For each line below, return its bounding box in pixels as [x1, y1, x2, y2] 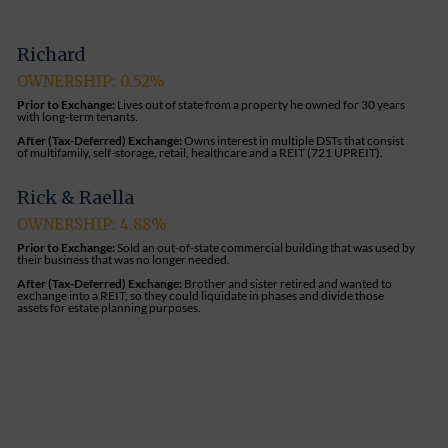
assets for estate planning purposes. [17, 299, 202, 315]
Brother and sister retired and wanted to [184, 275, 393, 291]
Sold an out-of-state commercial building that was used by [117, 239, 416, 255]
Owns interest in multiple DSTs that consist [184, 132, 405, 148]
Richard [17, 42, 87, 66]
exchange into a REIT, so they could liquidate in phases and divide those [17, 287, 385, 303]
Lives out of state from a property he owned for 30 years [117, 96, 406, 112]
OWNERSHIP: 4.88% [17, 214, 168, 234]
